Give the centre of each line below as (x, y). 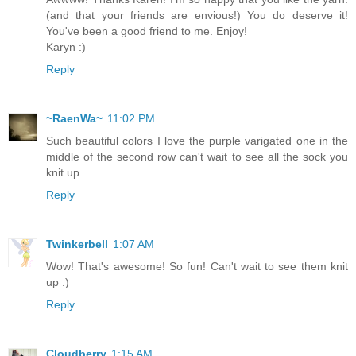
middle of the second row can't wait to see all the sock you (197, 157)
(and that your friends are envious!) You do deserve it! (197, 15)
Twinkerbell (77, 244)
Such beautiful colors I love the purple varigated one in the (197, 141)
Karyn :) (66, 47)
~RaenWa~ (74, 119)
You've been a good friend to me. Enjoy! (147, 31)
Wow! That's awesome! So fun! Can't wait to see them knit (197, 267)
